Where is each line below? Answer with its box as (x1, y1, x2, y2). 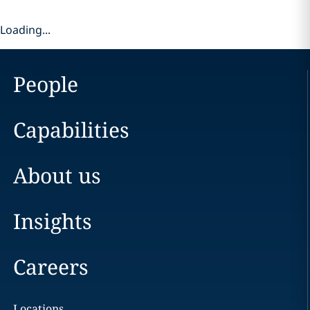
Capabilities (12, 116, 129, 144)
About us (12, 161, 101, 190)
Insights (12, 207, 92, 235)
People (12, 70, 78, 98)
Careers (12, 253, 89, 281)
